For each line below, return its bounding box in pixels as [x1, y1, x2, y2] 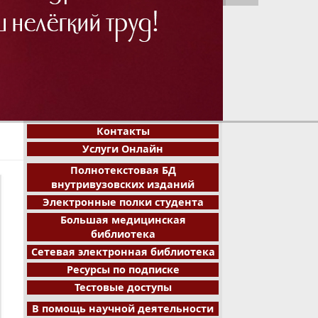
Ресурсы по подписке [66, 263, 180, 276]
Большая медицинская [60, 213, 186, 226]
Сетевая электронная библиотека [31, 245, 215, 258]
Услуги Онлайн [82, 142, 164, 155]
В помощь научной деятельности [32, 302, 214, 315]
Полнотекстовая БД [70, 163, 176, 177]
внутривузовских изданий [51, 177, 195, 191]
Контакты [96, 124, 150, 138]
